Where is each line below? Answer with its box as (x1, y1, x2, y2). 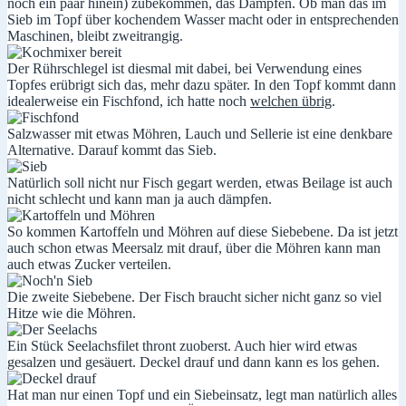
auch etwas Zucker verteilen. (7, 256, 171, 272)
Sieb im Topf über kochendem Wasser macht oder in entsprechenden (7, 11, 399, 27)
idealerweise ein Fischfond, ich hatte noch (7, 92, 250, 109)
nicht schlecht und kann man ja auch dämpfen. (7, 190, 272, 207)
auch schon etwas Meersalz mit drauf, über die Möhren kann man (7, 239, 381, 256)
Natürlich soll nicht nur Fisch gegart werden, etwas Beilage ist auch (7, 174, 392, 190)
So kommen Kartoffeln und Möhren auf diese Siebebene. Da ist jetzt (7, 223, 398, 239)
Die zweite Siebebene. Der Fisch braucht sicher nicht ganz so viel (7, 288, 382, 304)
